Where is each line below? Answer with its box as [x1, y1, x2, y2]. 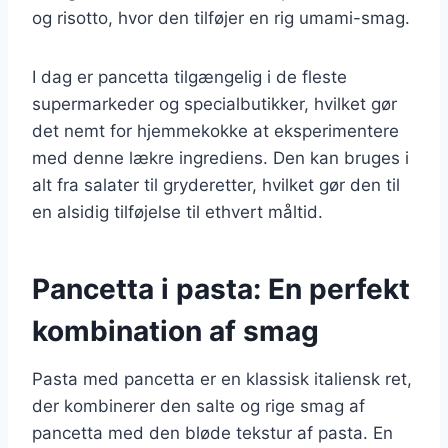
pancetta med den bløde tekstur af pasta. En [32, 422, 393, 443]
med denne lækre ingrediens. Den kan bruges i [32, 147, 409, 168]
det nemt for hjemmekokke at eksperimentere [32, 120, 399, 141]
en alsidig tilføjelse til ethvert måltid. [32, 201, 323, 222]
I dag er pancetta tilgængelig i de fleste [32, 66, 347, 87]
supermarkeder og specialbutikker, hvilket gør [32, 93, 397, 114]
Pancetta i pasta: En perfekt [32, 271, 410, 306]
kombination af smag [32, 313, 319, 348]
